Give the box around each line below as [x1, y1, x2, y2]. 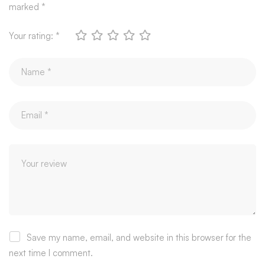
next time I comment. [9, 247, 93, 258]
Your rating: [9, 30, 56, 41]
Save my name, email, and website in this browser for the [27, 231, 251, 243]
